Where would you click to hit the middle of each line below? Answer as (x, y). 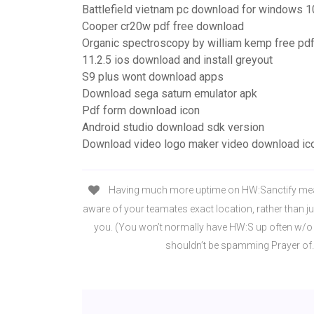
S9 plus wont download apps (153, 77)
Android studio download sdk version (173, 127)
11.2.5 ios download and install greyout (177, 60)
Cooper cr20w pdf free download (163, 26)
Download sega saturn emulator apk (170, 94)
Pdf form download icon (141, 110)
